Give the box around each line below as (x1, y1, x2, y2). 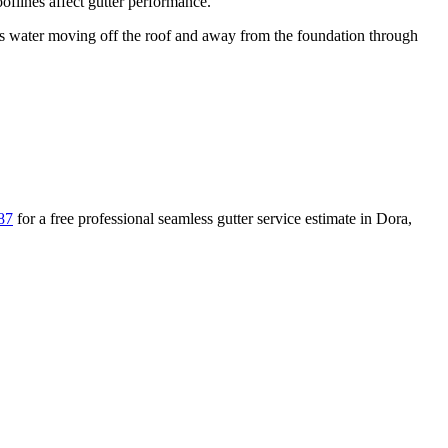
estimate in (301, 210, 376, 228)
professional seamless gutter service (78, 210, 301, 228)
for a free (17, 210, 78, 228)
